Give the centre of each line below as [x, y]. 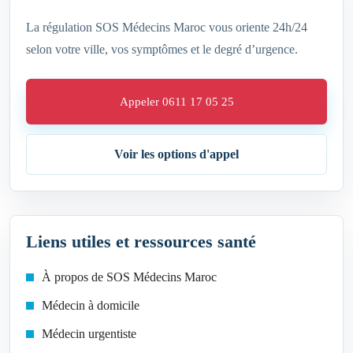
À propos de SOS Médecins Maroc [129, 277]
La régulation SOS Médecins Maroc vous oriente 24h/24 [167, 28]
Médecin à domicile [91, 306]
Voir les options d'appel [176, 154]
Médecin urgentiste [89, 334]
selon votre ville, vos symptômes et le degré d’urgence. [162, 50]
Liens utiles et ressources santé [141, 242]
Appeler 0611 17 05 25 [176, 102]
